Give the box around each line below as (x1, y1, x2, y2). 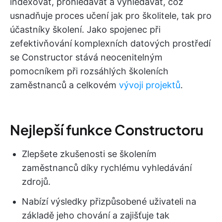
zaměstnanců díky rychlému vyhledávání (22, 163, 192, 173)
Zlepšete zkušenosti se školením (22, 149, 157, 160)
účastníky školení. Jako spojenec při (10, 24, 161, 35)
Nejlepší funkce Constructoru (10, 121, 203, 139)
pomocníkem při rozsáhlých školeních (10, 66, 168, 77)
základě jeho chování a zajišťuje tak (22, 210, 169, 221)
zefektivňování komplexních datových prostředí (10, 38, 211, 49)
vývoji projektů (119, 80, 180, 91)
